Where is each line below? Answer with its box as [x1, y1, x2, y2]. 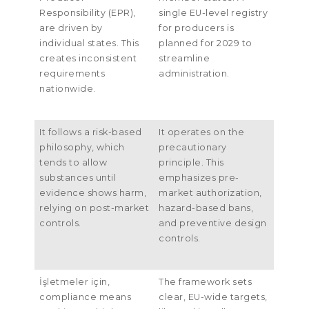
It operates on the [159, 127, 245, 138]
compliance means [39, 292, 132, 303]
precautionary [159, 142, 227, 153]
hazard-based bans [159, 203, 251, 214]
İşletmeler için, [39, 277, 110, 288]
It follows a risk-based [39, 127, 142, 138]
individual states [39, 38, 117, 49]
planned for [159, 38, 215, 49]
